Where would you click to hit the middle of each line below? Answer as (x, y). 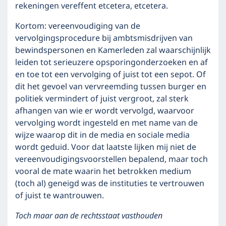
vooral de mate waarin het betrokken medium (103, 172)
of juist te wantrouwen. (60, 196)
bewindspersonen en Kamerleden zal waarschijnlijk (113, 50)
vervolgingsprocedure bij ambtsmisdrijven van (104, 38)
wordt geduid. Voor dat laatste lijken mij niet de (106, 147)
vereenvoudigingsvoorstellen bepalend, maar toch (111, 159)
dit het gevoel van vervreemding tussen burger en (111, 87)
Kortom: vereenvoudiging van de (78, 26)
